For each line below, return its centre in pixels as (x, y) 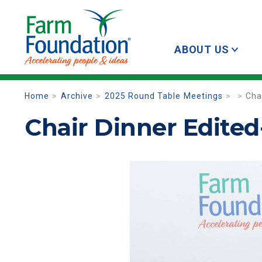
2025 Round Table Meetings (163, 96)
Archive (77, 96)
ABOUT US (202, 49)
